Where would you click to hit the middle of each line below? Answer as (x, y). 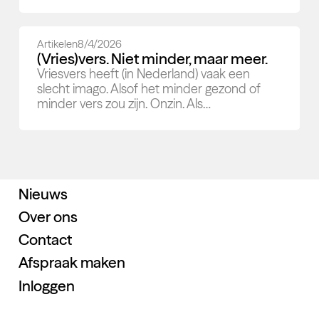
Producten (53, 171)
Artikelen (58, 45)
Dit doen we (57, 148)
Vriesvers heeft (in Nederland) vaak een (144, 74)
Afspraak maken (72, 262)
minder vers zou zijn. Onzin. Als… (124, 104)
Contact (45, 239)
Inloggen (46, 285)
